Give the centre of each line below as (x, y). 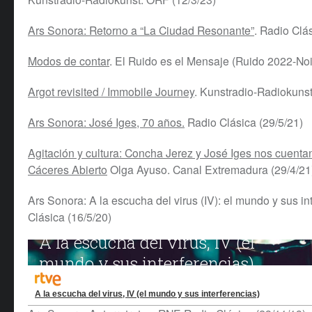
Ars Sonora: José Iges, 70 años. (106, 122)
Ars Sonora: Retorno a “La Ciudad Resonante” (141, 30)
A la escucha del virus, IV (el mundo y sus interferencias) (147, 294)
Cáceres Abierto (68, 170)
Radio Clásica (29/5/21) (244, 122)
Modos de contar (69, 61)
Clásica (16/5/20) (70, 217)
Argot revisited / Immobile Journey (111, 92)
